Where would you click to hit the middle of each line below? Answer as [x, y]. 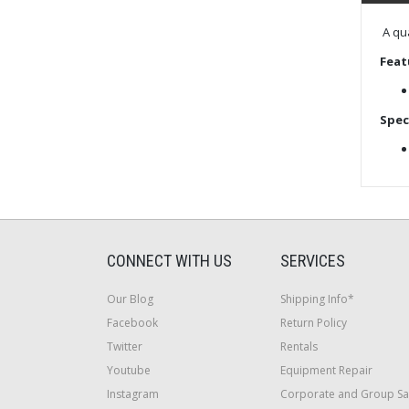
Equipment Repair [326, 370]
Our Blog [130, 299]
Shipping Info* [317, 299]
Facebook [132, 322]
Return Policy [314, 322]
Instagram [133, 393]
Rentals [299, 346]
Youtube [129, 370]
